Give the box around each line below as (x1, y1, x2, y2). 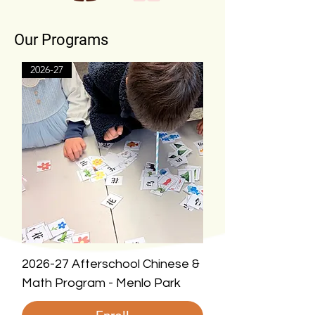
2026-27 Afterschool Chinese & (22, 257, 200, 271)
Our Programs (14, 31, 108, 49)
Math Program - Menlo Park (22, 276, 181, 290)
